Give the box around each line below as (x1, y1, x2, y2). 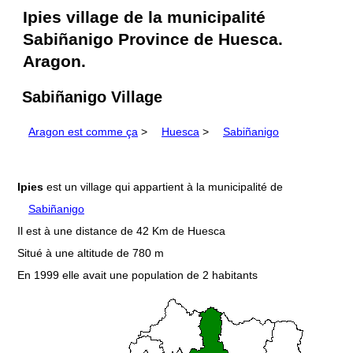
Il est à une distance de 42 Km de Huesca (17, 225, 225, 238)
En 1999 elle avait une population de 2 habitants (17, 269, 258, 282)
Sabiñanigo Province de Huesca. (23, 30, 284, 49)
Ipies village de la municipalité (23, 8, 266, 27)
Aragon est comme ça (28, 125, 138, 139)
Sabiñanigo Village (22, 87, 162, 106)
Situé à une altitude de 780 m (17, 247, 164, 260)
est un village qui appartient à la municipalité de (43, 180, 283, 194)
